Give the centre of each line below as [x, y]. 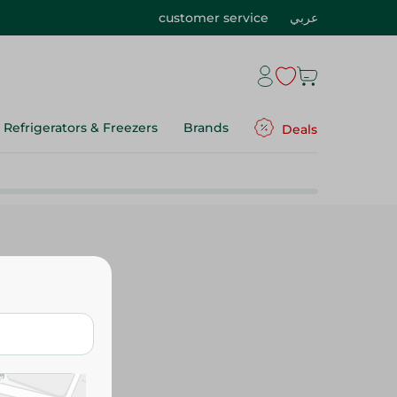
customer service [214, 18]
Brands [206, 128]
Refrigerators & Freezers [81, 128]
